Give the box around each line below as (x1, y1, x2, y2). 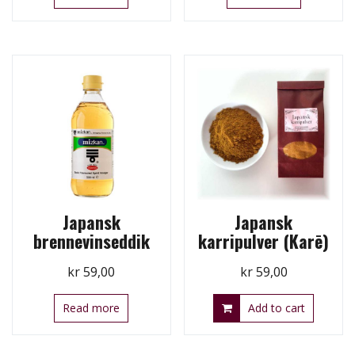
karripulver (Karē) (198, 228, 330, 254)
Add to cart (248, 300, 306, 316)
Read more (63, 300, 120, 316)
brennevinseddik (32, 228, 150, 254)
